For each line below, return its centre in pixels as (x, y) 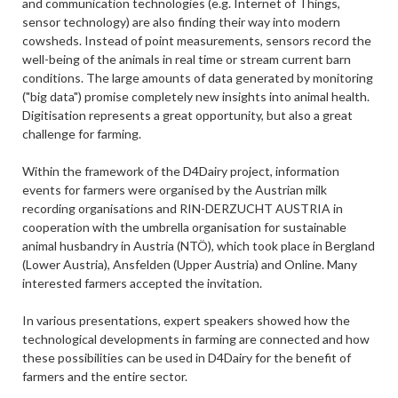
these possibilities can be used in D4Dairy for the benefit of (186, 358)
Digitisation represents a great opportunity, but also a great (187, 115)
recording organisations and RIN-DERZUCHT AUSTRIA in (182, 208)
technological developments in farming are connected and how (195, 339)
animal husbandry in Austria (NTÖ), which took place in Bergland (198, 246)
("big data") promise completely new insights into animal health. (195, 96)
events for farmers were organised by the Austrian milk (174, 190)
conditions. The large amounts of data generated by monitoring (197, 78)
